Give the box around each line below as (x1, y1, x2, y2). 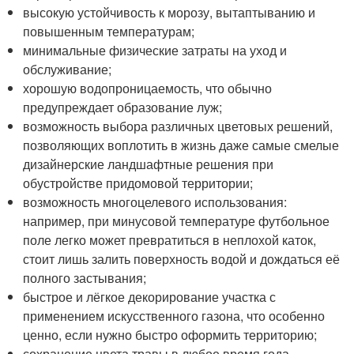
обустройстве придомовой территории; (23, 174, 254, 192)
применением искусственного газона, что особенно (23, 307, 326, 325)
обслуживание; (23, 60, 112, 78)
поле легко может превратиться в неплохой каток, (23, 231, 317, 249)
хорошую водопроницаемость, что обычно (23, 79, 273, 97)
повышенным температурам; (23, 22, 195, 40)
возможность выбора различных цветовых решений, (23, 117, 333, 135)
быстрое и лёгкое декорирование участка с (23, 288, 277, 306)
